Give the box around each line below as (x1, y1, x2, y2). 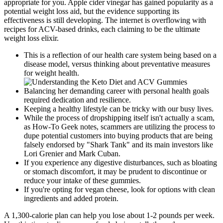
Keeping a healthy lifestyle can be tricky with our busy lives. (24, 105, 214, 113)
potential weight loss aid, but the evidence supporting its (4, 7, 179, 16)
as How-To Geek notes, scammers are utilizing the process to (24, 122, 215, 131)
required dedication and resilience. (24, 96, 131, 105)
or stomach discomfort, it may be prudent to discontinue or (24, 167, 207, 176)
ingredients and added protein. (24, 194, 118, 203)
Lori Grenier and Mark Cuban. (24, 149, 120, 158)
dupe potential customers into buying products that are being (24, 131, 213, 140)
